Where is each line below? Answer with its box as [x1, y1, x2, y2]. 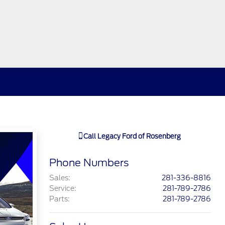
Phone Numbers [49, 157, 129, 169]
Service [49, 184, 74, 192]
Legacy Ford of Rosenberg [97, 133, 181, 140]
